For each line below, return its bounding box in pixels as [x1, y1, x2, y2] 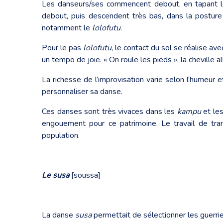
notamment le [42, 22, 92, 33]
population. [42, 129, 80, 141]
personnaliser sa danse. [42, 86, 122, 97]
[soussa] [71, 169, 101, 181]
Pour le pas [42, 42, 83, 53]
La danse [42, 209, 75, 221]
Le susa [42, 169, 71, 181]
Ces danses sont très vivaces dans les [42, 106, 177, 117]
